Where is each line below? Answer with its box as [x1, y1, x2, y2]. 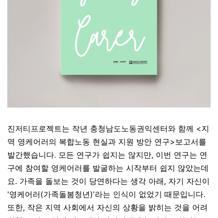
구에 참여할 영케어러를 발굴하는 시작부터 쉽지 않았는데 [7, 163, 209, 173]
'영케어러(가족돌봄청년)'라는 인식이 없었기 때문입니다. [7, 189, 205, 199]
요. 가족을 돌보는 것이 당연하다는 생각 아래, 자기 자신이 [7, 176, 210, 186]
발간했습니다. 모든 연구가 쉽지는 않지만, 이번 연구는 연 [7, 150, 207, 160]
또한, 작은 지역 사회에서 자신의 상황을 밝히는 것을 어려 [7, 202, 208, 212]
